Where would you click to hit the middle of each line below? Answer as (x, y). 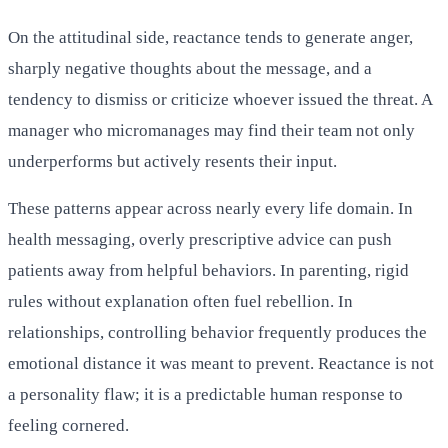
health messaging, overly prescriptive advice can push (200, 239)
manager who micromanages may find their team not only (211, 130)
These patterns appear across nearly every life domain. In (210, 208)
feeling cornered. (68, 425)
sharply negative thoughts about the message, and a (190, 68)
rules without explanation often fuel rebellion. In (180, 301)
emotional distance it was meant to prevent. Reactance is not (221, 363)
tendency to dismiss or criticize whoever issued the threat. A (220, 99)
